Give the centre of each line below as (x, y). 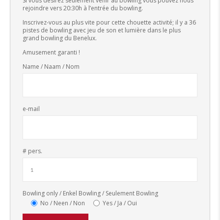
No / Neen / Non (63, 203)
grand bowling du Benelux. (60, 38)
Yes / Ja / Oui (120, 203)
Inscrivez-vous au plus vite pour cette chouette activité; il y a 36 (109, 22)
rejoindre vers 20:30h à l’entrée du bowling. (83, 8)
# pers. (32, 151)
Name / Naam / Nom (51, 67)
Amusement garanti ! (51, 52)
